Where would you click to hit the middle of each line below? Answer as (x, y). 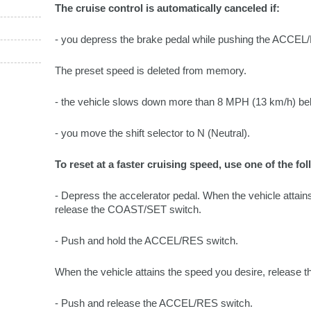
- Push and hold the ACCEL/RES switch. (146, 241)
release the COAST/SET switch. (128, 209)
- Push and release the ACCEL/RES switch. (154, 303)
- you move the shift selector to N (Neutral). (152, 133)
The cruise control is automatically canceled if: (167, 8)
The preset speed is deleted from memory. (151, 70)
